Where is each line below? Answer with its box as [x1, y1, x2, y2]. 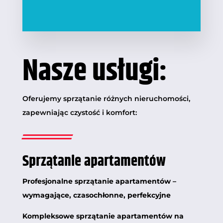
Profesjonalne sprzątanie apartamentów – [22, 176, 176, 186]
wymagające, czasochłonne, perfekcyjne [22, 190, 171, 200]
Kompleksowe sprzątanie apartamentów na [22, 211, 184, 221]
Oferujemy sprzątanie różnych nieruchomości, [22, 94, 190, 103]
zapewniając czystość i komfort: [22, 108, 137, 117]
